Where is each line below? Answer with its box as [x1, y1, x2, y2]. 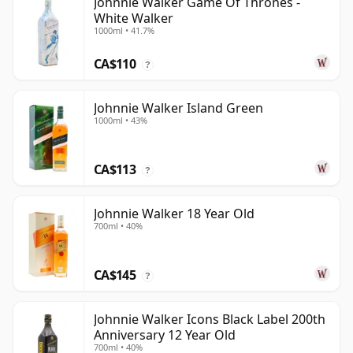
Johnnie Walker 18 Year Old [94, 205, 255, 223]
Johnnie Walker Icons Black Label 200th [94, 310, 325, 329]
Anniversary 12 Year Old [94, 326, 236, 344]
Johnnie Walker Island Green [94, 99, 263, 117]
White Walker [94, 9, 173, 28]
